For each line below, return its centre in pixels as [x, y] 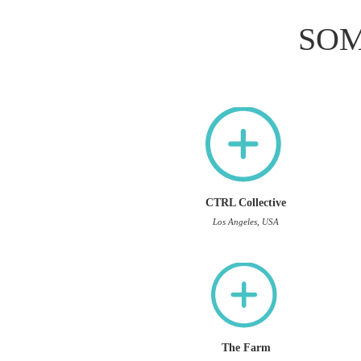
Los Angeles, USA [246, 222]
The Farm [246, 348]
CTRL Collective [246, 203]
